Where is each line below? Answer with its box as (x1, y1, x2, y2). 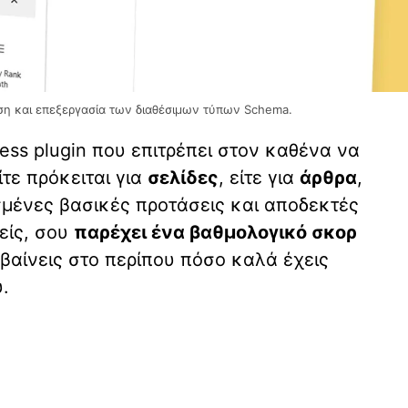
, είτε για (219, 166, 300, 189)
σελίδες (148, 166, 219, 189)
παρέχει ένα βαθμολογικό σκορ (74, 220, 357, 243)
